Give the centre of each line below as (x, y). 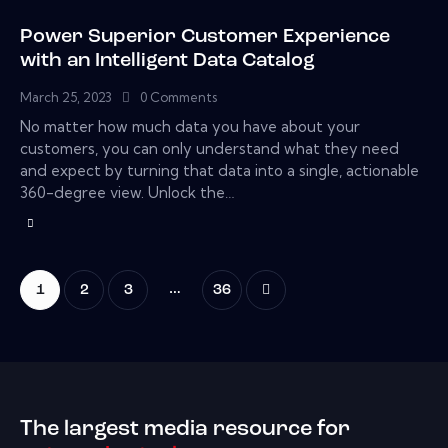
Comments (184, 96)
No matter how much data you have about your (190, 126)
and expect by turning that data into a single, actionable (219, 170)
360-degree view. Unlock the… (127, 192)
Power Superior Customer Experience (205, 36)
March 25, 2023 (66, 96)
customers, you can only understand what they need (209, 148)
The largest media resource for (185, 429)
